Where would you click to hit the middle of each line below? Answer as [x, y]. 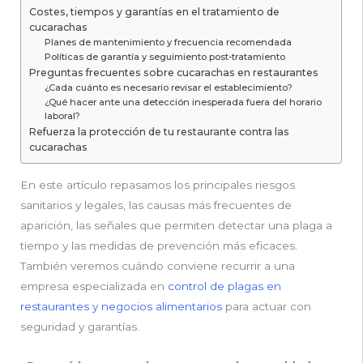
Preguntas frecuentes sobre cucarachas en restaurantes [174, 73]
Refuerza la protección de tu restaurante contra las [159, 132]
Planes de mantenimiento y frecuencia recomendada [169, 43]
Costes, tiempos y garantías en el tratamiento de [154, 12]
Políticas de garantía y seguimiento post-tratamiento [165, 57]
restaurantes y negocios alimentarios [121, 307]
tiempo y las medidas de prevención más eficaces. [159, 246]
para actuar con [267, 307]
